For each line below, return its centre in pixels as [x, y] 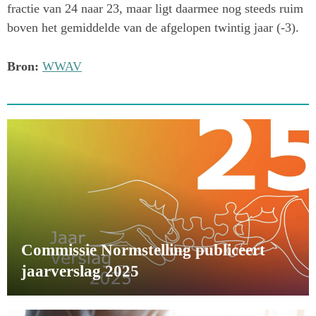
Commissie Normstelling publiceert [143, 250]
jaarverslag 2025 [80, 271]
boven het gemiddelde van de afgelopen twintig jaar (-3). [153, 27]
